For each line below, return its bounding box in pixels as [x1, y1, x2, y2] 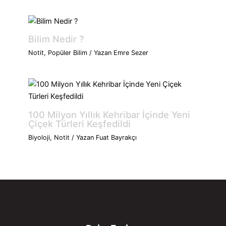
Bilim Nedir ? [28, 33, 85, 45]
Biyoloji [28, 133, 50, 141]
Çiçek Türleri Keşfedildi [28, 118, 131, 129]
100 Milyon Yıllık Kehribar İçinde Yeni [28, 108, 191, 120]
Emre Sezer [114, 49, 149, 57]
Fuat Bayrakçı [96, 133, 137, 141]
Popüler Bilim [48, 49, 88, 57]
